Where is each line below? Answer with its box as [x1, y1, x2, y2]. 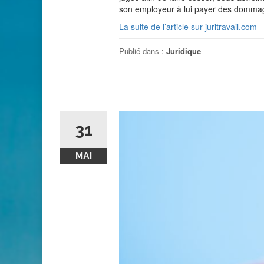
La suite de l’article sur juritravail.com [119, 20, 257, 32]
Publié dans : [119, 45, 166, 57]
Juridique [166, 45, 201, 57]
